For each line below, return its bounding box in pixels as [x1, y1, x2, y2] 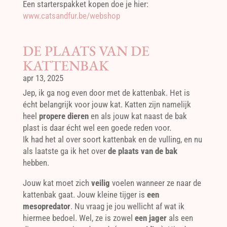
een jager [134, 212, 167, 223]
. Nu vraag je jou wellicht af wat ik [70, 201, 184, 211]
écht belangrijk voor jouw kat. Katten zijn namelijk [22, 99, 191, 109]
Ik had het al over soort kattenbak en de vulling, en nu [22, 134, 202, 144]
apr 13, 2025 [22, 72, 63, 83]
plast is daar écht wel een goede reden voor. [22, 122, 171, 133]
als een [166, 212, 193, 223]
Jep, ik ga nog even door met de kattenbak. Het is [22, 87, 190, 98]
